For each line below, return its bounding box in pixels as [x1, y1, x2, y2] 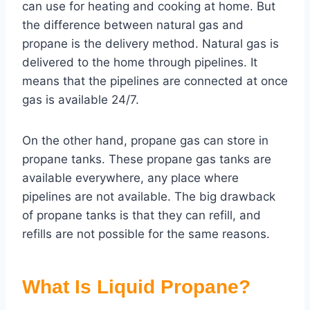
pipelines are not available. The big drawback [22, 190, 275, 204]
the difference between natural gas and [22, 18, 244, 33]
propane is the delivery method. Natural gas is [22, 37, 279, 51]
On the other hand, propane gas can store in [22, 134, 268, 148]
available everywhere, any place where [22, 171, 239, 185]
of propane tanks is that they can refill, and [22, 208, 261, 223]
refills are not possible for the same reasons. [22, 227, 270, 241]
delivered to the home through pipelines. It [22, 55, 257, 70]
